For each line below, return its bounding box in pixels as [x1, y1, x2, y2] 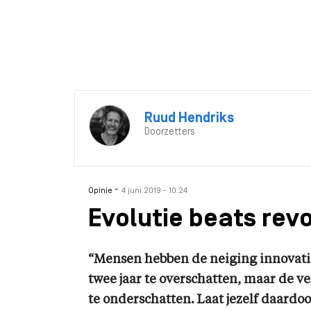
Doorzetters [144, 127, 195, 137]
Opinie [88, 187, 115, 195]
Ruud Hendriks [144, 112, 234, 126]
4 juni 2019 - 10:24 [121, 187, 187, 195]
